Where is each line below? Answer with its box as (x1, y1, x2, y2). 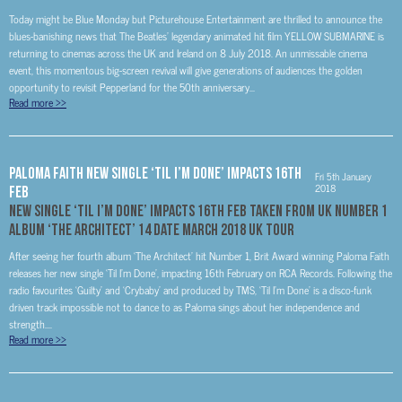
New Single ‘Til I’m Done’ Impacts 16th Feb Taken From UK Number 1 (9, 202, 388, 219)
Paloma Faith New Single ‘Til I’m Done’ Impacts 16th (9, 164, 301, 181)
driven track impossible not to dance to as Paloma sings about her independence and (9, 298, 360, 316)
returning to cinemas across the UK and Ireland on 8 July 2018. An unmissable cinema (9, 44, 367, 62)
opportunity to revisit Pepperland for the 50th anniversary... (9, 78, 255, 96)
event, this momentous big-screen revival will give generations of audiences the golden (9, 61, 363, 79)
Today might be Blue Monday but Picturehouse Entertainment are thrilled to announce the (9, 10, 382, 28)
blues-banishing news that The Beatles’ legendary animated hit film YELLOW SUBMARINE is (9, 27, 384, 45)
